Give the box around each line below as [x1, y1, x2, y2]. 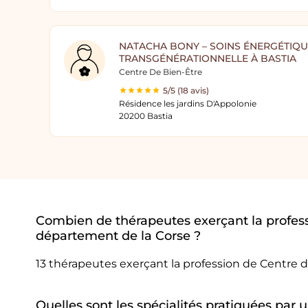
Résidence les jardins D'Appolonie [119, 98, 256, 109]
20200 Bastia [119, 111, 173, 121]
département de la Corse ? [36, 228, 201, 243]
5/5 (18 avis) [163, 85, 209, 96]
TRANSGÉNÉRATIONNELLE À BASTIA [119, 52, 296, 65]
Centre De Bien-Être [119, 67, 202, 77]
